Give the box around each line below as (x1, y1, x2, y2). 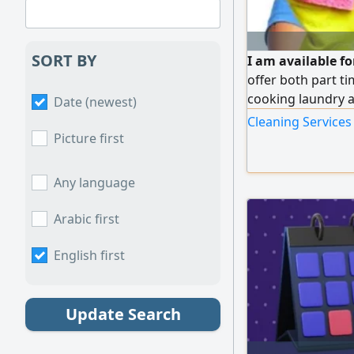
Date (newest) (54, 93, 137, 111)
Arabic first (54, 210, 119, 228)
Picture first (54, 130, 124, 147)
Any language (54, 174, 135, 191)
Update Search (65, 303, 181, 325)
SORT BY (32, 50, 96, 71)
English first (54, 247, 125, 264)
